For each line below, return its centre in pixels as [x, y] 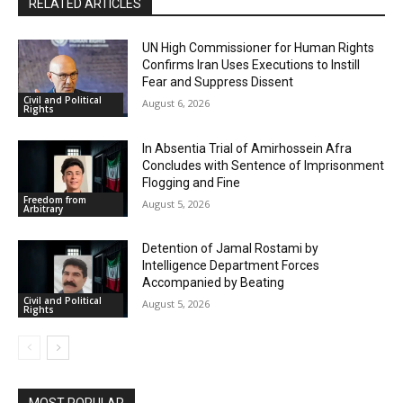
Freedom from [55, 200]
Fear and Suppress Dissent [218, 81]
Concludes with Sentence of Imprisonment [264, 165]
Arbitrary [43, 209]
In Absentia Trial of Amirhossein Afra [247, 148]
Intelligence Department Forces [231, 266]
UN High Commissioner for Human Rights [259, 47]
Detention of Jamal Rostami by [231, 249]
